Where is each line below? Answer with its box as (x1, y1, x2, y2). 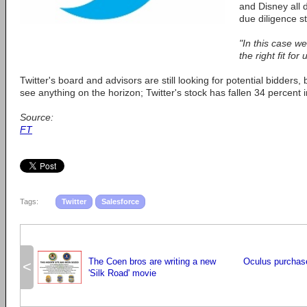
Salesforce (101, 197, 139, 206)
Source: (20, 112, 53, 123)
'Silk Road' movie (88, 268, 156, 278)
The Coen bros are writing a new (88, 256, 216, 267)
